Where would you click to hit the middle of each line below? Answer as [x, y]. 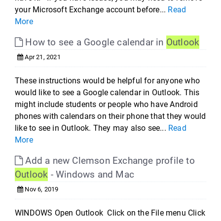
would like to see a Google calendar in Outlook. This [107, 92]
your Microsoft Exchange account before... [92, 10]
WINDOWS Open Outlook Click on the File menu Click [110, 213]
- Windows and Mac [91, 174]
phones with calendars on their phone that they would [110, 116]
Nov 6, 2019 [41, 189]
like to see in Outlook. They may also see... [92, 128]
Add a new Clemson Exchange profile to [109, 161]
